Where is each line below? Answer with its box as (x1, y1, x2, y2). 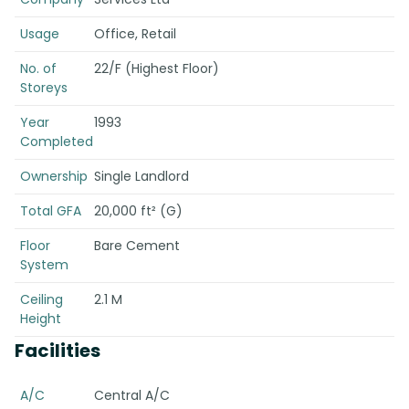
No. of (20, 59, 57, 78)
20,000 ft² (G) (93, 202, 183, 220)
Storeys (20, 79, 68, 97)
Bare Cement (93, 236, 180, 255)
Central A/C (93, 386, 170, 404)
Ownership (20, 167, 88, 185)
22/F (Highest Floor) (93, 59, 219, 78)
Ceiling (20, 290, 63, 309)
